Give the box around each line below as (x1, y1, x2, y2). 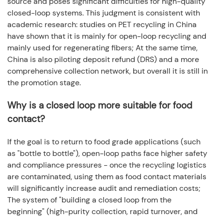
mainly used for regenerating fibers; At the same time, (7, 42, 198, 53)
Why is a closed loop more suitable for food (7, 99, 192, 111)
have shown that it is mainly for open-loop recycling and (7, 31, 206, 41)
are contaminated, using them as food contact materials (7, 171, 206, 182)
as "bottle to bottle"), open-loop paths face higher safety (7, 148, 207, 158)
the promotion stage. (7, 77, 81, 88)
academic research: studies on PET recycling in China (7, 19, 197, 30)
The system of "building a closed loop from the (7, 194, 171, 205)
